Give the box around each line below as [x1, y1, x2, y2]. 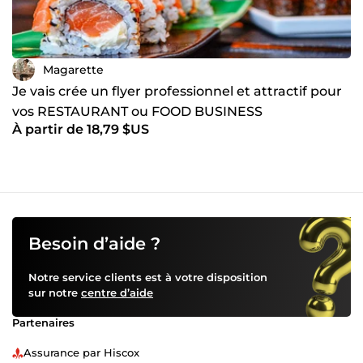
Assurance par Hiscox [23, 346, 139, 360]
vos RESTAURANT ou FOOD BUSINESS [12, 104, 263, 120]
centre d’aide [81, 286, 153, 300]
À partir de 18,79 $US [12, 122, 149, 138]
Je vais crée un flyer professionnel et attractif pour [12, 83, 342, 100]
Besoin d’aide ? [28, 233, 160, 254]
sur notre [28, 286, 81, 300]
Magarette [43, 62, 104, 77]
